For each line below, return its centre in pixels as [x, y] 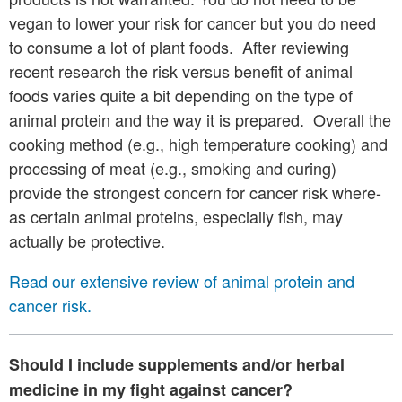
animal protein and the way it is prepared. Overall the [200, 120]
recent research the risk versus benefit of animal [181, 71]
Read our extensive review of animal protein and [182, 281]
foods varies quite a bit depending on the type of [181, 96]
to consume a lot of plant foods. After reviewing [179, 47]
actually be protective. [87, 241]
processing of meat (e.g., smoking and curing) [173, 168]
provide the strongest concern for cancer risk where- [195, 192]
